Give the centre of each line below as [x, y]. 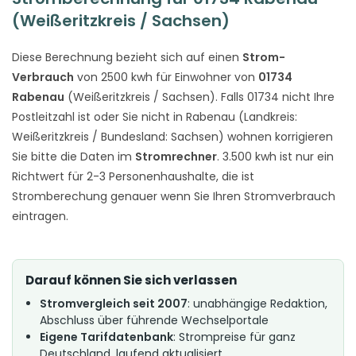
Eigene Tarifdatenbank [106, 337]
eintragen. [40, 216]
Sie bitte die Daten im [74, 156]
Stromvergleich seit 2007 [114, 303]
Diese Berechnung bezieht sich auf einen [127, 57]
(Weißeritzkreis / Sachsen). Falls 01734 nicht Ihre [199, 97]
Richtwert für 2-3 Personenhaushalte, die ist [133, 176]
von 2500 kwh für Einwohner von [166, 77]
